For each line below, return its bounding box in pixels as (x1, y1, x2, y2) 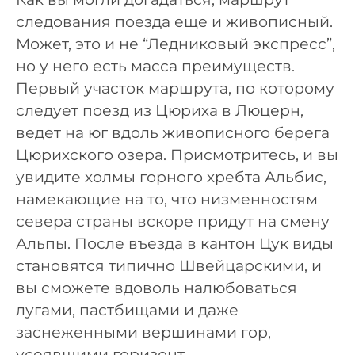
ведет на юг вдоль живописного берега (16, 124, 330, 143)
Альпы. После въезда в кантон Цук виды (16, 235, 334, 254)
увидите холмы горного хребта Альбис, (16, 168, 326, 187)
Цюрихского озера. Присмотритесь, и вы (16, 146, 338, 165)
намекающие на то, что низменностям (16, 190, 318, 209)
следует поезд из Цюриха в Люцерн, (16, 101, 303, 120)
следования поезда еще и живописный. (16, 13, 333, 32)
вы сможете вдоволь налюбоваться (16, 279, 297, 298)
